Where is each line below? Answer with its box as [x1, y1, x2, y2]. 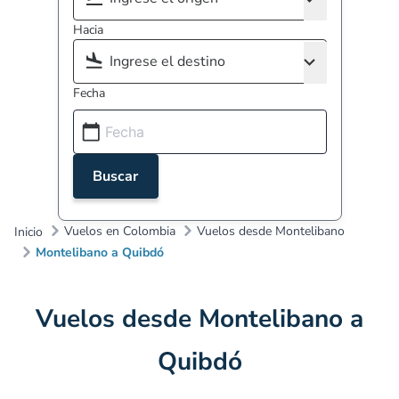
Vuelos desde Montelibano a [36, 302, 363, 336]
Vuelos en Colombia [64, 222, 175, 240]
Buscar [93, 167, 138, 186]
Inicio [14, 224, 43, 240]
